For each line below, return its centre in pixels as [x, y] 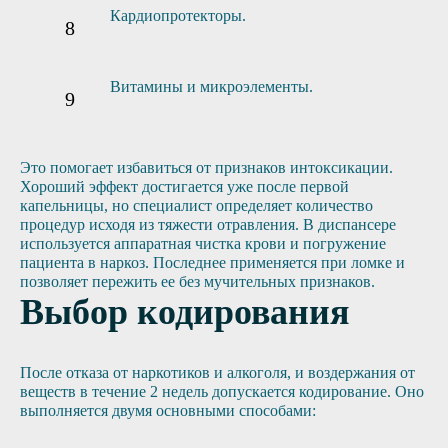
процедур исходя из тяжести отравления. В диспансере [208, 225]
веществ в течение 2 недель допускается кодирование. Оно [222, 392]
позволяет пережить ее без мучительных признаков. [197, 282]
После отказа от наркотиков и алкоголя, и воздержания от [217, 373]
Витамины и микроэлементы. [211, 87]
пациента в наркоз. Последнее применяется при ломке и [212, 263]
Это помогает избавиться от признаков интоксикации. [206, 168]
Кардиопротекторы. [178, 16]
